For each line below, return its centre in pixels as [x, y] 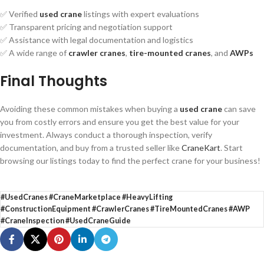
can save [239, 109]
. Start [232, 148]
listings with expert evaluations [141, 14]
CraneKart [201, 148]
